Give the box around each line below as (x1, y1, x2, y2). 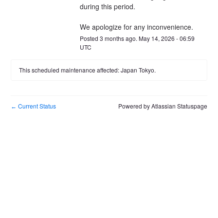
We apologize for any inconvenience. (79, 21, 193, 32)
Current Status (17, 101, 56, 110)
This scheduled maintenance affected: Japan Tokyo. (19, 65, 156, 74)
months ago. (103, 34, 139, 42)
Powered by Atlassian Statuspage (118, 101, 207, 110)
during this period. (79, 1, 135, 11)
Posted (79, 34, 100, 42)
